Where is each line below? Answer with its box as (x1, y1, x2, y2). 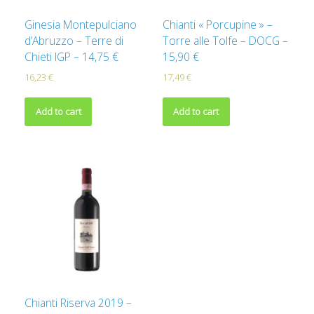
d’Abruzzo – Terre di (25, 32, 123, 48)
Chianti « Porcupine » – (162, 16, 273, 32)
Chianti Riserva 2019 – (25, 295, 132, 311)
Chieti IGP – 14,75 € (25, 48, 118, 64)
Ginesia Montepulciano (25, 16, 137, 32)
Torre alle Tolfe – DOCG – (162, 32, 288, 48)
